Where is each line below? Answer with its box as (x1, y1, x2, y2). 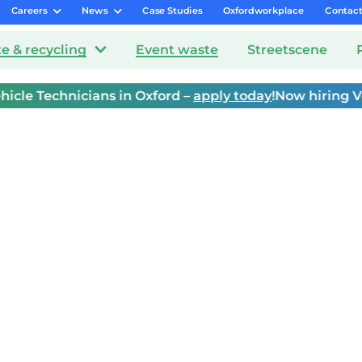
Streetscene (247, 41, 327, 57)
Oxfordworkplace (222, 5, 304, 16)
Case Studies (142, 5, 203, 16)
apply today (170, 88, 249, 103)
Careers (11, 5, 48, 16)
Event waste (136, 41, 218, 57)
